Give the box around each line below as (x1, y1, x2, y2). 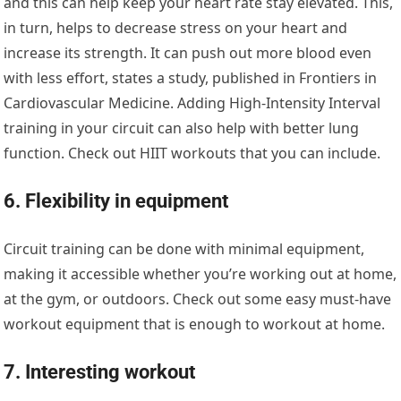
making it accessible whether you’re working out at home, (4, 263, 397, 284)
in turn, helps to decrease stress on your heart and (4, 17, 348, 38)
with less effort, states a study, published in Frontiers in (4, 67, 378, 88)
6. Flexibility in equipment (4, 189, 229, 212)
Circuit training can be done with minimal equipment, (4, 238, 365, 259)
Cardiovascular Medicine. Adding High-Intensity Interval (4, 92, 381, 113)
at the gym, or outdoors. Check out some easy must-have (4, 288, 392, 309)
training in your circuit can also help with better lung (4, 117, 360, 138)
